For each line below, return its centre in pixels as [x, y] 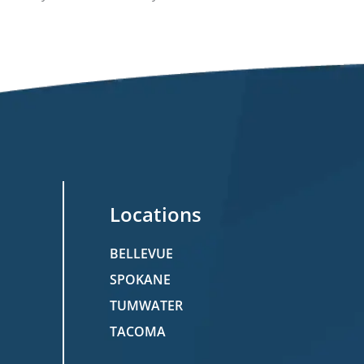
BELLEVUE [141, 253]
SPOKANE [140, 279]
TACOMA [137, 331]
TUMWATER [146, 305]
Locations [155, 214]
